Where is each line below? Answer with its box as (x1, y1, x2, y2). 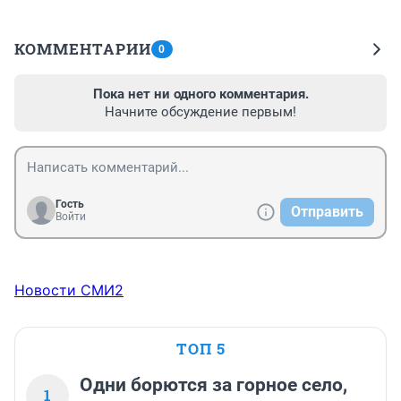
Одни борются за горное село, (80, 374, 347, 397)
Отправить (291, 203, 363, 221)
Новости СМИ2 (14, 281, 124, 300)
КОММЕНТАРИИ (14, 38, 151, 60)
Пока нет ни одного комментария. (92, 86, 309, 103)
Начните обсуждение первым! (105, 104, 296, 121)
